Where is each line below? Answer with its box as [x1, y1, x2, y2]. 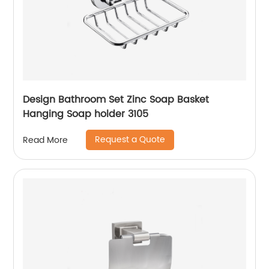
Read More [23, 133, 68, 147]
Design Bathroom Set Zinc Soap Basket [23, 92, 210, 107]
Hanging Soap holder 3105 [23, 106, 149, 122]
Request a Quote [95, 133, 166, 147]
